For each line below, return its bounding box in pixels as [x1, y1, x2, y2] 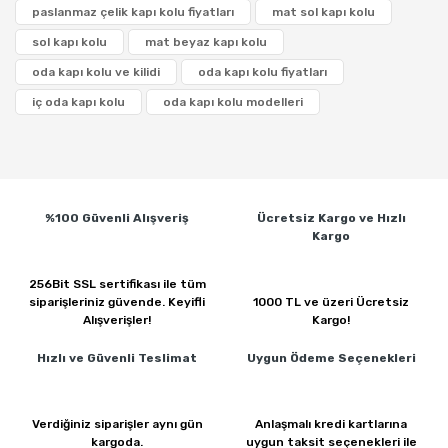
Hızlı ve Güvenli [37, 351, 138, 365]
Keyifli [168, 295, 205, 309]
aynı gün [151, 417, 203, 431]
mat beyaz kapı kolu [145, 35, 267, 49]
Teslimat [138, 351, 197, 365]
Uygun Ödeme [246, 351, 338, 365]
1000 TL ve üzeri [253, 295, 356, 309]
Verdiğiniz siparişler [31, 417, 152, 431]
